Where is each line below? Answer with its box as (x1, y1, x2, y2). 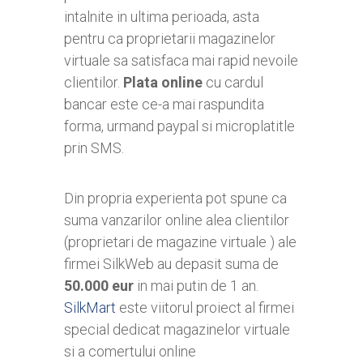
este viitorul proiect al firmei (116, 299, 294, 317)
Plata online (123, 74, 203, 92)
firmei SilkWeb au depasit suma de (64, 255, 279, 273)
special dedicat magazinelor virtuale (64, 321, 290, 339)
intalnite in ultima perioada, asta (64, 8, 259, 26)
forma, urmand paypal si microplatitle (64, 117, 295, 135)
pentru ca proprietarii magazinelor (64, 30, 275, 48)
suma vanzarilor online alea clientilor (64, 211, 293, 229)
